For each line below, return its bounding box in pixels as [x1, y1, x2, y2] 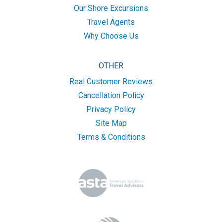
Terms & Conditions [77, 132, 145, 142]
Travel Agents [87, 17, 135, 27]
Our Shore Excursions [74, 3, 148, 13]
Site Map [95, 118, 127, 128]
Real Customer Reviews [69, 77, 153, 86]
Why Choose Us [83, 31, 139, 41]
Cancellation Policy [78, 91, 144, 100]
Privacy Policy [86, 105, 136, 114]
